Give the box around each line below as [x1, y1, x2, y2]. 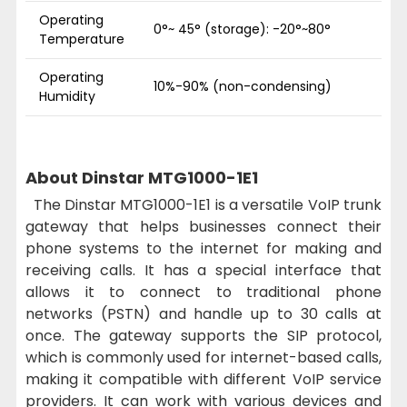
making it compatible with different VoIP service [25, 368, 382, 390]
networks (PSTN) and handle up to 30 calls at [25, 303, 382, 324]
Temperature [39, 29, 124, 48]
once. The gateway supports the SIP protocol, [25, 324, 382, 346]
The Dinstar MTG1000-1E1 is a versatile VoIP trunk [25, 194, 382, 215]
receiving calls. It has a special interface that [25, 259, 382, 281]
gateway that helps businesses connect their [25, 215, 382, 237]
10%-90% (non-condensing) [154, 76, 332, 95]
